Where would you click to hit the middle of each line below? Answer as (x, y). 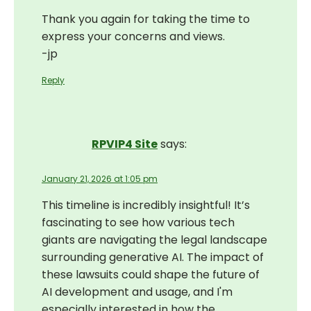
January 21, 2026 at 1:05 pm (100, 179)
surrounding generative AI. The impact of (153, 258)
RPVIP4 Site (125, 144)
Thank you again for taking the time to (146, 19)
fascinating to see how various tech (138, 223)
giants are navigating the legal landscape (154, 240)
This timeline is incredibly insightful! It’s (146, 205)
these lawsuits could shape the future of (151, 275)
